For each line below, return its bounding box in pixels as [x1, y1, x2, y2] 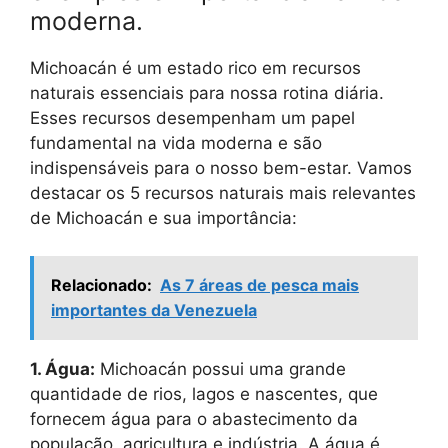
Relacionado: [51, 275, 152, 295]
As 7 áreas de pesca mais [160, 275, 359, 295]
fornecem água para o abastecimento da [30, 409, 358, 429]
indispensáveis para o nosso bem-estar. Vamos [30, 157, 412, 178]
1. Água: [30, 359, 95, 379]
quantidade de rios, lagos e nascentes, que [30, 384, 378, 404]
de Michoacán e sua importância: [30, 207, 297, 228]
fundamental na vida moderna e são [30, 132, 322, 153]
